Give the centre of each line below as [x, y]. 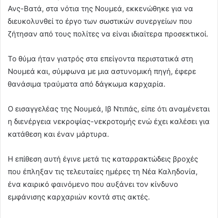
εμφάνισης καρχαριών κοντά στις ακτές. [79, 197]
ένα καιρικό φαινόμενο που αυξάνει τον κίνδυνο [93, 184]
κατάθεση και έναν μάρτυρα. [58, 134]
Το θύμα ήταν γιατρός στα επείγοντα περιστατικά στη [100, 59]
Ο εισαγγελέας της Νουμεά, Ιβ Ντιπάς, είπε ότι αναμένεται [109, 109]
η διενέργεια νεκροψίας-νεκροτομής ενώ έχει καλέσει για [109, 122]
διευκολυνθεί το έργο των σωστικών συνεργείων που [100, 21]
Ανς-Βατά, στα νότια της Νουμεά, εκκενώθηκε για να [100, 9]
